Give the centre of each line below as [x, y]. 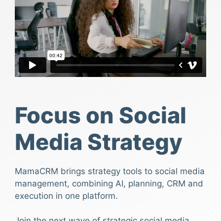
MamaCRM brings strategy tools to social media [110, 171]
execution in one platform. [66, 196]
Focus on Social [101, 115]
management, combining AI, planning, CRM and [109, 183]
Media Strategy [99, 142]
